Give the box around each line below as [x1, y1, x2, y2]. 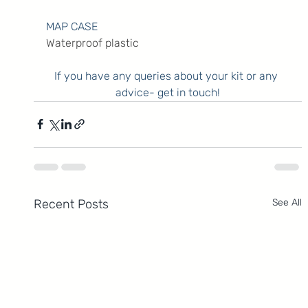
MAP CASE [45, 19, 98, 33]
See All [272, 196, 302, 208]
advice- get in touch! [115, 85, 220, 99]
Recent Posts [33, 196, 109, 212]
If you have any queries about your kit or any [54, 69, 281, 82]
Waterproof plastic [45, 36, 139, 49]
